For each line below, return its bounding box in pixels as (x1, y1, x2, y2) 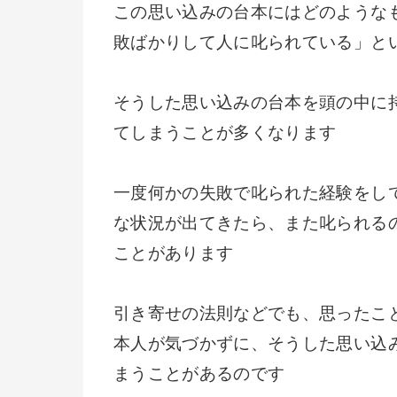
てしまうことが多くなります (113, 123, 337, 143)
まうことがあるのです (113, 364, 285, 384)
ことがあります (113, 244, 234, 263)
